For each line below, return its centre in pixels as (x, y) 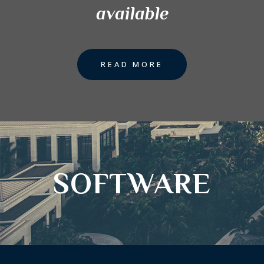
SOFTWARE (132, 184)
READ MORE (132, 65)
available (132, 14)
